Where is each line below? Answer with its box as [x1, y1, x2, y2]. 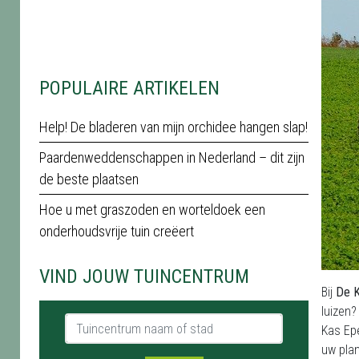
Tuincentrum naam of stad [64, 314, 201, 329]
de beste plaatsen [39, 171, 139, 188]
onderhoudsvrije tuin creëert [39, 223, 194, 240]
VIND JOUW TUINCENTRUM [39, 265, 249, 288]
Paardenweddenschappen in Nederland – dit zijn [39, 149, 305, 166]
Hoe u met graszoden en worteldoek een [39, 201, 265, 218]
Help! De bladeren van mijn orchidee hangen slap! [39, 119, 308, 135]
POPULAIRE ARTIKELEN [39, 77, 220, 99]
